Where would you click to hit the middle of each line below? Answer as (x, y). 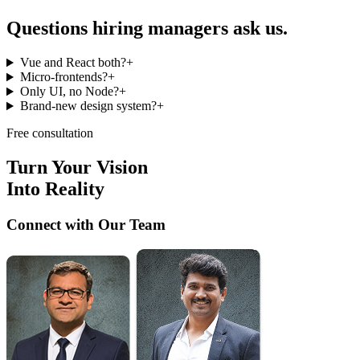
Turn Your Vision (77, 168)
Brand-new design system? (88, 106)
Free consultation (50, 133)
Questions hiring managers (117, 29)
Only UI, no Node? (69, 92)
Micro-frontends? (63, 77)
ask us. (260, 29)
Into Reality (55, 189)
